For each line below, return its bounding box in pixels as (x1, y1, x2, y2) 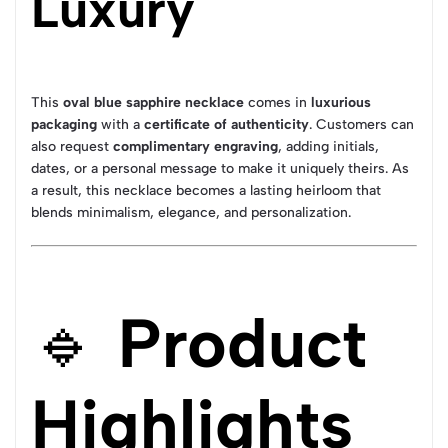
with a (97, 116, 144, 133)
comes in (244, 94, 311, 111)
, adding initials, (278, 138, 379, 155)
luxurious (311, 94, 371, 111)
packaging (31, 116, 97, 133)
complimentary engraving (113, 138, 278, 155)
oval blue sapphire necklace (63, 94, 244, 111)
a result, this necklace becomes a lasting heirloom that (31, 182, 381, 199)
